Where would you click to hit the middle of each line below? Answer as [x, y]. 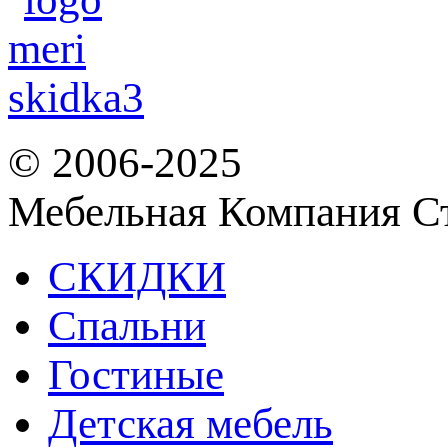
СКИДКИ [137, 276]
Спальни [127, 325]
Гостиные [136, 374]
